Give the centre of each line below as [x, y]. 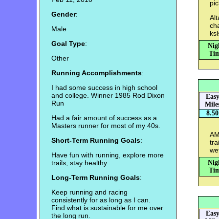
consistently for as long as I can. [101, 200]
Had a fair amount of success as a [104, 118]
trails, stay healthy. [80, 163]
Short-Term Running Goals [96, 141]
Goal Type [68, 44]
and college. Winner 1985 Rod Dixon [108, 96]
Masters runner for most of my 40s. [107, 126]
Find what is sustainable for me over [107, 208]
